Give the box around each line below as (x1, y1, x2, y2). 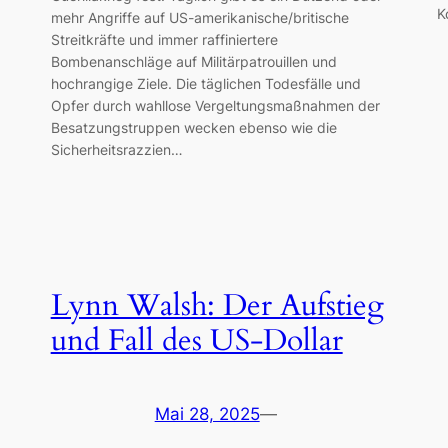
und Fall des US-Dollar (50, 321, 343, 362)
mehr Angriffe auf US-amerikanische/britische (50, 8, 349, 26)
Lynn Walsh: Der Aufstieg (50, 286, 384, 327)
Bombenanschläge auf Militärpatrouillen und (50, 52, 337, 70)
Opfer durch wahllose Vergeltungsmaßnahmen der (50, 96, 380, 114)
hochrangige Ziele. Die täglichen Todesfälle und (50, 74, 361, 92)
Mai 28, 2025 (154, 403, 260, 424)
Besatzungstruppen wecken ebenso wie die (50, 118, 337, 136)
